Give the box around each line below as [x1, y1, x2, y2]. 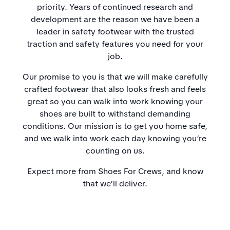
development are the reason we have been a [30, 14, 200, 25]
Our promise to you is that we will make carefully [22, 71, 208, 83]
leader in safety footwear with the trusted [36, 26, 194, 37]
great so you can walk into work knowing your [27, 96, 203, 107]
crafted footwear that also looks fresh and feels [24, 84, 206, 95]
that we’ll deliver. [83, 178, 147, 189]
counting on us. [85, 145, 145, 157]
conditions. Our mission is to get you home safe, [23, 121, 207, 132]
